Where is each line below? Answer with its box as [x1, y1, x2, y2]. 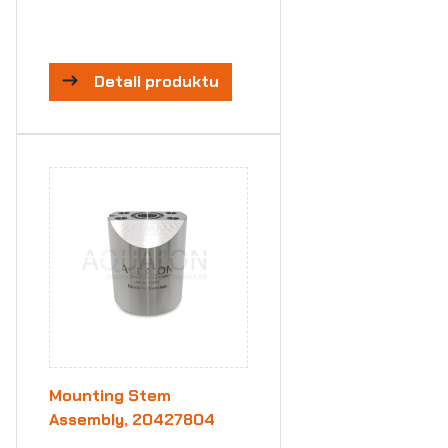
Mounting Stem [49, 385, 171, 406]
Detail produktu [94, 71, 219, 92]
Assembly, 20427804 [49, 409, 215, 430]
